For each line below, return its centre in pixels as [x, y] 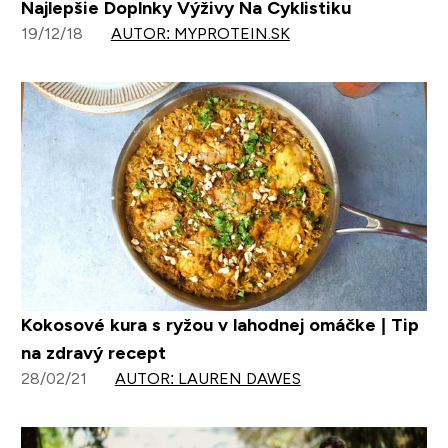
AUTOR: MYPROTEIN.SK [200, 34]
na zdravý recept [93, 352]
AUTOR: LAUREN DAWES [207, 378]
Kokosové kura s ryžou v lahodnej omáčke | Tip [219, 324]
